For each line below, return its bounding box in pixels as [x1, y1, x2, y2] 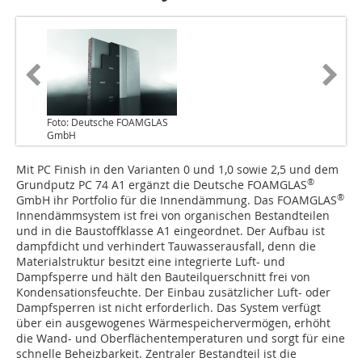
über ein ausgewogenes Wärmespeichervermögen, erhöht [16, 315, 330, 331]
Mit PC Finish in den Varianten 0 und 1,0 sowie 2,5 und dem [16, 162, 339, 178]
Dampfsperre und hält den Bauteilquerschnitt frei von [16, 269, 310, 285]
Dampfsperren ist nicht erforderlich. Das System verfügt [16, 300, 321, 316]
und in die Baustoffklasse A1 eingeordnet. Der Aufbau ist [16, 223, 325, 239]
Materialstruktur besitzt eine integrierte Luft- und [16, 254, 285, 270]
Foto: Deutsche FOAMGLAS [47, 116, 168, 129]
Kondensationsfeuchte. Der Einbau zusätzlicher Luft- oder [16, 284, 330, 301]
